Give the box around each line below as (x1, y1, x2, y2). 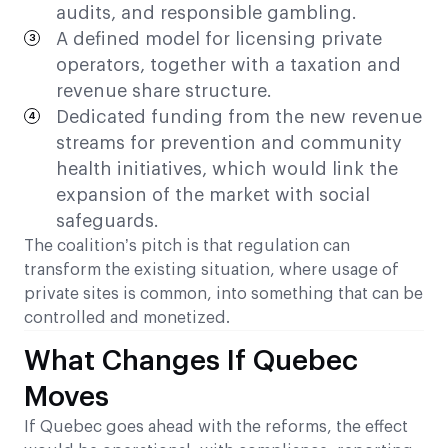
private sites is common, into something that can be (24, 286, 423, 303)
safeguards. (56, 212, 159, 231)
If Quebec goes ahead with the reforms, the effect (24, 419, 408, 436)
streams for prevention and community (56, 134, 402, 153)
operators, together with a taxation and (56, 56, 401, 75)
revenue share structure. (56, 82, 272, 101)
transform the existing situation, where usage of (24, 262, 399, 279)
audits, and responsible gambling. (56, 4, 357, 23)
